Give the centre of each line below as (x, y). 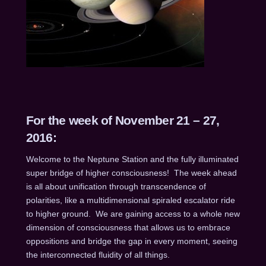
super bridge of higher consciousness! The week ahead (131, 172)
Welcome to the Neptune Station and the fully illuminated (132, 159)
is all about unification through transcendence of (116, 186)
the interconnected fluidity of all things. (98, 254)
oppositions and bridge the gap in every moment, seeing (132, 241)
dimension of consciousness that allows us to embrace (128, 227)
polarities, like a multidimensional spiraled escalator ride (130, 200)
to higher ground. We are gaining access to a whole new (133, 213)
